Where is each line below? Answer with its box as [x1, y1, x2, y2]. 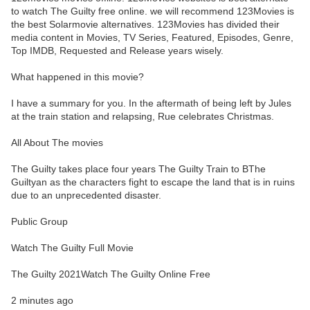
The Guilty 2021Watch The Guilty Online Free [11, 268, 210, 280]
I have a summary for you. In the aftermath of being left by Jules [11, 98, 291, 109]
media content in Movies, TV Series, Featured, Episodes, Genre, [11, 32, 293, 44]
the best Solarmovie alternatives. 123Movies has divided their [11, 19, 280, 30]
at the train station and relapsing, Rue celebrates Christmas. [11, 111, 274, 122]
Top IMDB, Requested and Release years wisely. [11, 45, 224, 57]
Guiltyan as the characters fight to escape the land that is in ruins [11, 176, 295, 188]
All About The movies [11, 137, 103, 149]
